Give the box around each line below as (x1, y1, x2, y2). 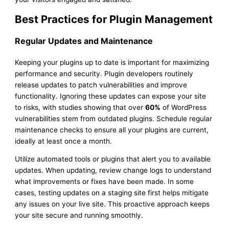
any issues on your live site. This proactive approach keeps (15, 200, 210, 209)
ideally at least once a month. (15, 136, 112, 145)
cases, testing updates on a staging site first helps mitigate (15, 189, 209, 197)
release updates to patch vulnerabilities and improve (15, 80, 188, 89)
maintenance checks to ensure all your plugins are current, (15, 125, 209, 134)
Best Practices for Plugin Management (15, 12, 213, 26)
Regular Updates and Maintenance (15, 35, 153, 46)
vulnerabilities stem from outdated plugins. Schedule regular (15, 114, 213, 123)
